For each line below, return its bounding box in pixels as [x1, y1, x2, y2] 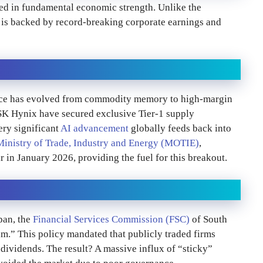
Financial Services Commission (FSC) [33, 214, 190, 225]
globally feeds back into [129, 122, 231, 134]
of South [190, 214, 227, 225]
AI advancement [60, 122, 129, 134]
